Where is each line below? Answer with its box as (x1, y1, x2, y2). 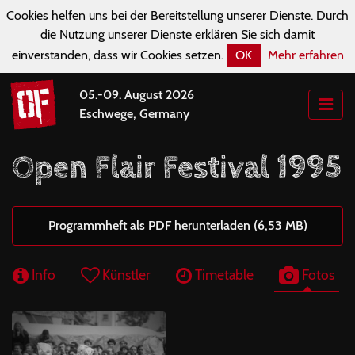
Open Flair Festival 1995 (12, 149, 342, 186)
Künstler (99, 266, 151, 283)
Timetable (192, 266, 254, 283)
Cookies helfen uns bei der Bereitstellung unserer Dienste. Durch (6, 8, 349, 23)
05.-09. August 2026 (79, 87, 195, 102)
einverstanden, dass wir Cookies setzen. (11, 48, 223, 63)
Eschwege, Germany (79, 106, 190, 121)
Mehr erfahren (267, 48, 344, 63)
